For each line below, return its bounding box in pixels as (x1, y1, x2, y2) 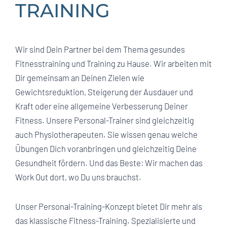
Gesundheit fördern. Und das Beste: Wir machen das (15, 158, 203, 168)
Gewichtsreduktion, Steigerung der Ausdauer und (15, 87, 193, 97)
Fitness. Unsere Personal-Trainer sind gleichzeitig (15, 115, 194, 125)
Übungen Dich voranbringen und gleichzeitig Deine (15, 143, 197, 154)
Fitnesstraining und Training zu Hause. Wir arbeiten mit (15, 58, 212, 68)
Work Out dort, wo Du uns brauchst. (15, 172, 141, 182)
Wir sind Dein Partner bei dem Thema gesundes (15, 44, 185, 54)
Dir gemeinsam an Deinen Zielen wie (15, 72, 144, 83)
